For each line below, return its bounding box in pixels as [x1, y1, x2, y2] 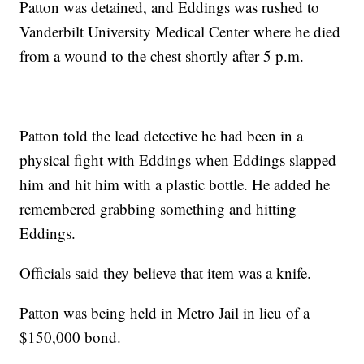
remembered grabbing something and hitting [19, 198, 297, 219]
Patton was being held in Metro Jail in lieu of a [19, 302, 310, 323]
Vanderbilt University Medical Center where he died [19, 21, 341, 42]
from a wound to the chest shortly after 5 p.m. [19, 45, 305, 67]
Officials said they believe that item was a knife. [19, 262, 312, 284]
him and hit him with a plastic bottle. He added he [19, 174, 331, 195]
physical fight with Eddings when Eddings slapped [19, 149, 337, 171]
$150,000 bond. [19, 327, 122, 348]
